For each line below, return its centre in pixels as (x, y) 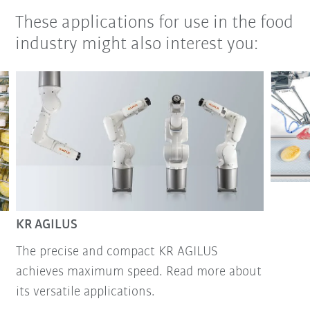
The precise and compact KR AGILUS (117, 252)
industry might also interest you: (137, 45)
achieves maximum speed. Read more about (138, 272)
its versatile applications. (85, 292)
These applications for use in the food (155, 24)
